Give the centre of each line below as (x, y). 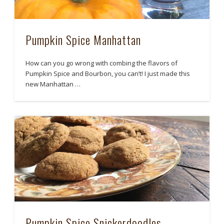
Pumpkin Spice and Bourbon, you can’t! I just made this (108, 74)
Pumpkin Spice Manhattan (83, 40)
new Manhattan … (53, 84)
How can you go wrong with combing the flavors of (102, 63)
